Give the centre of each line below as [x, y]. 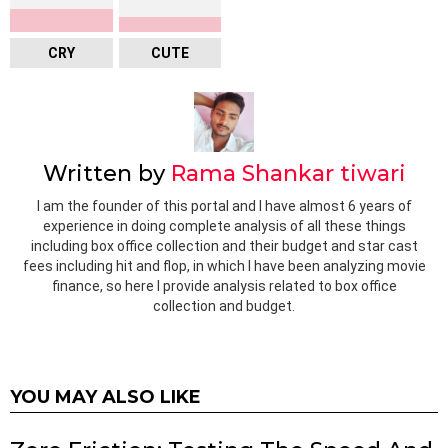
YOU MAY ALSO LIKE [105, 397]
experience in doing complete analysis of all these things [224, 226]
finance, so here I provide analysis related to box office [224, 286]
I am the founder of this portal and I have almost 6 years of [224, 206]
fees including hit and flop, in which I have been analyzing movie [224, 266]
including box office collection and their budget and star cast [224, 246]
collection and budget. [224, 306]
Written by [106, 173]
